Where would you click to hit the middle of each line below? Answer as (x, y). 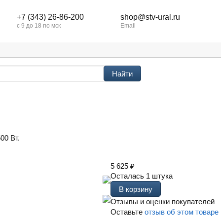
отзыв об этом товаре (182, 212)
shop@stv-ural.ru (150, 17)
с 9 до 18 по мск (39, 26)
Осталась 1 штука (142, 176)
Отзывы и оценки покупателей (163, 202)
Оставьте (128, 212)
